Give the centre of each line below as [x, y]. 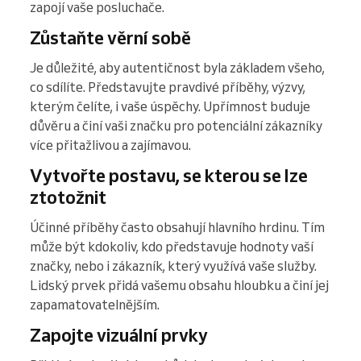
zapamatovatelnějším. [95, 305]
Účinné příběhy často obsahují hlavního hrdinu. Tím [177, 228]
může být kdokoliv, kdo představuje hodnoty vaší [172, 247]
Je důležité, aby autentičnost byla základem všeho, [177, 68]
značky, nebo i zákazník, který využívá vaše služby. [173, 266]
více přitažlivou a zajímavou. [110, 145]
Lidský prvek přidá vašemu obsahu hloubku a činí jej [179, 286]
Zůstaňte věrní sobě [110, 38]
